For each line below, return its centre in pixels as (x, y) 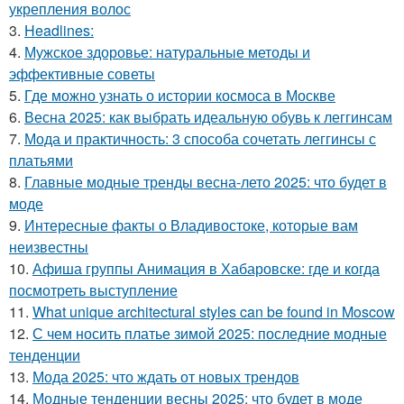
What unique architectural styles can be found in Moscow (214, 312)
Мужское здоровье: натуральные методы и (167, 52)
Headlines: (59, 31)
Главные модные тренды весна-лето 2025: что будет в (206, 182)
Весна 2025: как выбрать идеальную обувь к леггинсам (208, 117)
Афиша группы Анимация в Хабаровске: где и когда (206, 269)
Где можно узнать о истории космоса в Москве (180, 96)
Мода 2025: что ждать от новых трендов (166, 377)
